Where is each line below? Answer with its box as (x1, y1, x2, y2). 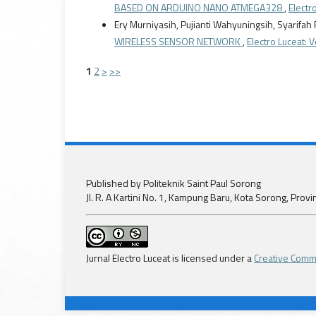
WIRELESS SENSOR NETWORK (114, 34, 243, 49)
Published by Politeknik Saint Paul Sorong (86, 176, 261, 191)
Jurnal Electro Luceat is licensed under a (86, 250, 254, 266)
